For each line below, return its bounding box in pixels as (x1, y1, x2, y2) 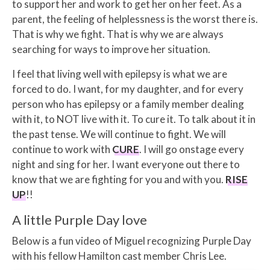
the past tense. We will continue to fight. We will (12, 127, 226, 140)
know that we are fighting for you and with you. (12, 172, 225, 186)
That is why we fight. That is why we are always (12, 27, 224, 40)
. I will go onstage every (139, 142, 244, 155)
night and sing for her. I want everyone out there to (12, 157, 240, 171)
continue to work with (12, 142, 112, 155)
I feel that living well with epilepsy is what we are (12, 67, 227, 80)
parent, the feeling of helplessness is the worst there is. (12, 12, 258, 25)
